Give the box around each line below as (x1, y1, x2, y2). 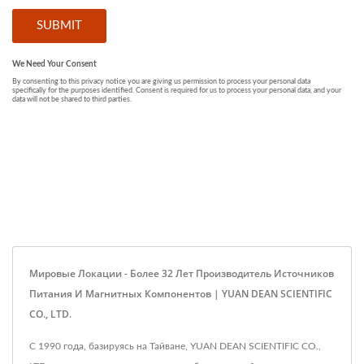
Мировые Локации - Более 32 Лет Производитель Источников (29, 266, 334, 280)
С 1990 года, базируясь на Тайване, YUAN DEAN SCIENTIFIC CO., (29, 340, 321, 351)
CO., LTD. (29, 306, 71, 321)
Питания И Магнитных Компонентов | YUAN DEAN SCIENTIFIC (29, 286, 332, 301)
